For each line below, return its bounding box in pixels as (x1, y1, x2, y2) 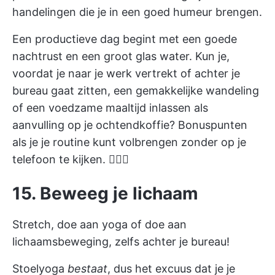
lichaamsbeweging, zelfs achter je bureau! (12, 234, 230, 248)
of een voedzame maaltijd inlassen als (12, 101, 208, 114)
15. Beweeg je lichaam (12, 182, 198, 204)
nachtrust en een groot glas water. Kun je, (12, 49, 230, 63)
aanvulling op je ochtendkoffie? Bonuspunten (12, 118, 247, 131)
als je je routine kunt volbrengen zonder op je (12, 135, 246, 149)
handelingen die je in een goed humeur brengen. (12, 5, 262, 18)
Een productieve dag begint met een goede (12, 32, 237, 45)
